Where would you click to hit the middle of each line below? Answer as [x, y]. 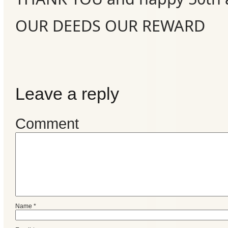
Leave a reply [67, 93]
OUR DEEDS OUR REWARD [110, 25]
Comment [47, 123]
